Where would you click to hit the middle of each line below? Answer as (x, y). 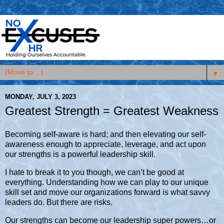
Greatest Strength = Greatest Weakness (112, 110)
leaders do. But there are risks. (59, 202)
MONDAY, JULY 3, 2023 (40, 97)
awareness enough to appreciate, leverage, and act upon (105, 144)
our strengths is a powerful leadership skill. (81, 154)
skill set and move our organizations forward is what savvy (107, 192)
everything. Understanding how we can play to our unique (107, 182)
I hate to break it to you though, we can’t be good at (94, 172)
